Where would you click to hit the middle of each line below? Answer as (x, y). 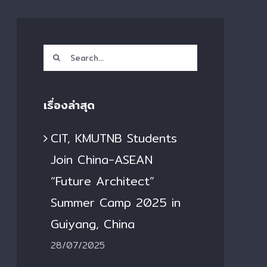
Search (62, 55)
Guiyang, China (93, 223)
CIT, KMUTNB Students (114, 138)
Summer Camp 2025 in (116, 202)
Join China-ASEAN (102, 159)
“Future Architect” (103, 181)
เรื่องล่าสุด (69, 105)
